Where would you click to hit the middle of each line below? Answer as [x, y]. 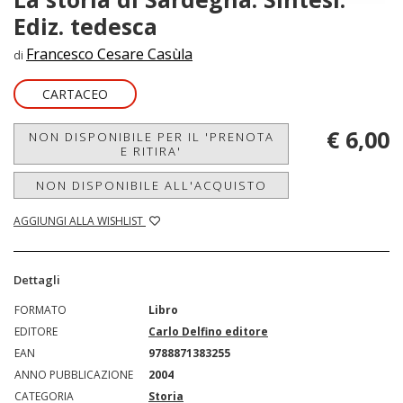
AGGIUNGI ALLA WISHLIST [80, 220]
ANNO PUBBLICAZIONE [74, 374]
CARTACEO [75, 94]
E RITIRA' [151, 151]
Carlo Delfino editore [208, 331]
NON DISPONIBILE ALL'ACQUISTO [151, 185]
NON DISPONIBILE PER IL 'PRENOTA [151, 136]
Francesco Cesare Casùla [109, 54]
